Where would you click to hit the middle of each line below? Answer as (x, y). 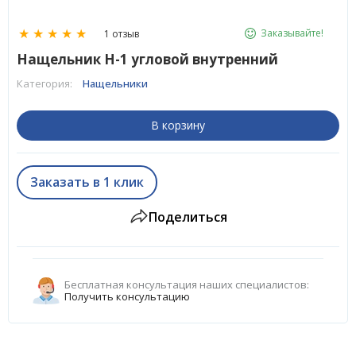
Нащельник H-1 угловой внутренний (147, 59)
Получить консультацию (127, 296)
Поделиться (188, 217)
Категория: (46, 83)
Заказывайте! (292, 33)
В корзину (178, 125)
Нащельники (115, 83)
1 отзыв (122, 33)
